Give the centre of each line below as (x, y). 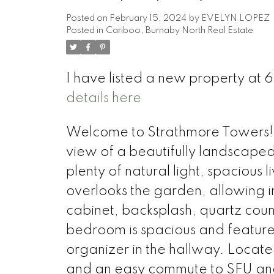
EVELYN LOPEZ (235, 18)
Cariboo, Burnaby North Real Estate (179, 30)
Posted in (84, 30)
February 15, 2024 (148, 18)
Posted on (87, 18)
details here (103, 98)
